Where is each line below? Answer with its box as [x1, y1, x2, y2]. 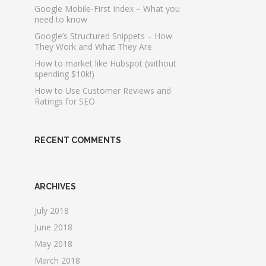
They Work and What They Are [34, 41, 153, 52]
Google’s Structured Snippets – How [34, 30, 173, 42]
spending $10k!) [34, 68, 95, 80]
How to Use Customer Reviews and [34, 85, 172, 96]
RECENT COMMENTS [34, 135, 122, 145]
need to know [34, 14, 88, 25]
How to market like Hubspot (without [34, 58, 177, 69]
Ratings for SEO [34, 96, 96, 107]
